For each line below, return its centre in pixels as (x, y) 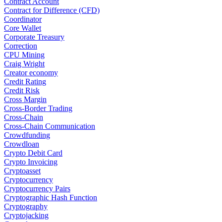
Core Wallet (23, 28)
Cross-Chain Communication (50, 126)
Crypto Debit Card (33, 153)
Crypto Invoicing (31, 162)
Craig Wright (24, 64)
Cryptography (26, 207)
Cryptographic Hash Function (51, 198)
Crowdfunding (27, 135)
